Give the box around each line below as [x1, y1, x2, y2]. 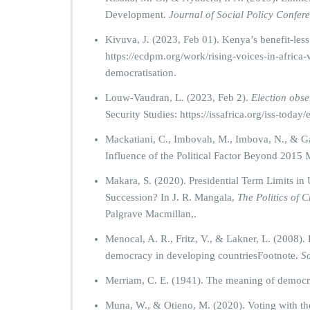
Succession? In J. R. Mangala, [105, 192, 237, 203]
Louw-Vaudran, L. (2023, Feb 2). [105, 92, 251, 103]
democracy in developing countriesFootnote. [105, 250, 301, 261]
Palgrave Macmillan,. [105, 208, 197, 219]
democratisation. [105, 67, 176, 78]
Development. [105, 9, 169, 20]
